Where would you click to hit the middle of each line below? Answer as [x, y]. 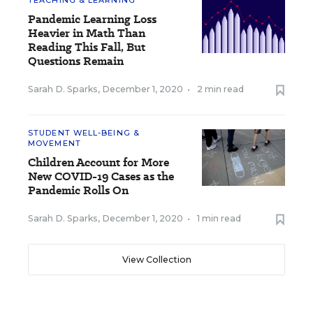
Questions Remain [76, 61]
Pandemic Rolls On [78, 190]
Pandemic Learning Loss [92, 19]
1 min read [219, 218]
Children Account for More [99, 162]
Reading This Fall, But [87, 47]
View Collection [156, 260]
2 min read [220, 89]
